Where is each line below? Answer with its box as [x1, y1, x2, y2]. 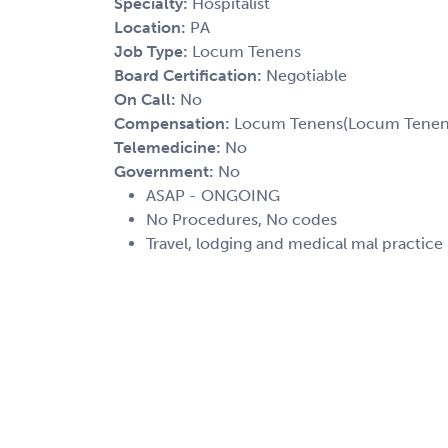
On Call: [114, 89, 180, 109]
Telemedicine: [114, 137, 225, 157]
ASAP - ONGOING [146, 185, 280, 205]
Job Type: [114, 41, 192, 61]
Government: [114, 161, 218, 181]
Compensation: [114, 113, 234, 133]
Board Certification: [114, 65, 266, 85]
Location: [114, 17, 190, 37]
